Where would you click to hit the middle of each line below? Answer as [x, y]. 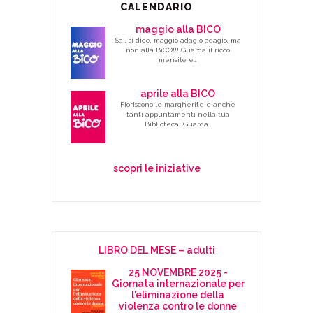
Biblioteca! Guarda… [178, 124]
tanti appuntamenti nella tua [178, 114]
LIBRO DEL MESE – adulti [156, 250]
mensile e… [178, 59]
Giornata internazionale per [178, 283]
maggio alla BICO [178, 29]
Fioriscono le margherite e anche [178, 104]
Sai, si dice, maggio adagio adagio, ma [178, 40]
